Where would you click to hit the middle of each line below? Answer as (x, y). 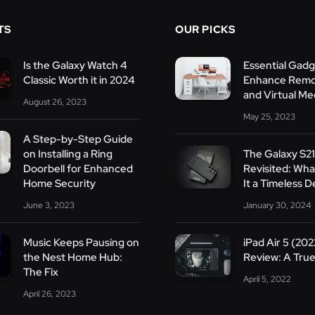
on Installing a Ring (68, 154)
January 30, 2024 (277, 206)
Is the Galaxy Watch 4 (76, 66)
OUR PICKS (205, 30)
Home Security (60, 184)
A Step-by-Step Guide (78, 140)
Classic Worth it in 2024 (79, 81)
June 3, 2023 (49, 206)
